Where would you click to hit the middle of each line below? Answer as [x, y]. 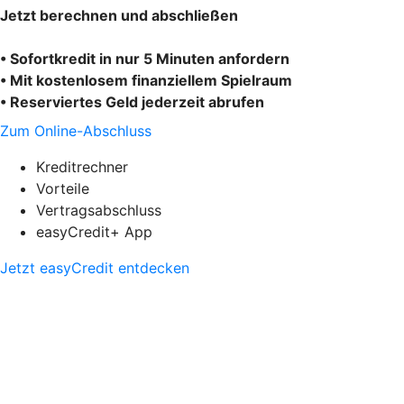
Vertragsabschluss [99, 210]
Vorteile [63, 188]
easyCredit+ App [94, 231]
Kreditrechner [82, 166]
